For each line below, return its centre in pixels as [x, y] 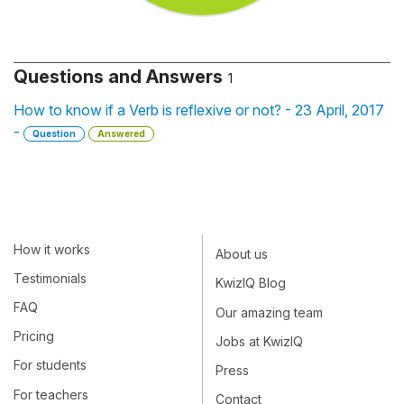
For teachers [51, 394]
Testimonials [50, 279]
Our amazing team [269, 312]
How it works [52, 249]
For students [50, 365]
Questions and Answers [118, 77]
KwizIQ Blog [251, 283]
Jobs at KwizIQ [259, 342]
